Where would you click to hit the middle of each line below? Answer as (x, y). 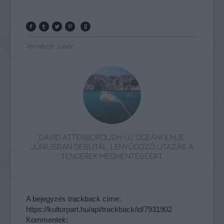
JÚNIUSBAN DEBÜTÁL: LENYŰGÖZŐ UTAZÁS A (112, 146)
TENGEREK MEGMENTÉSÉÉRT (112, 156)
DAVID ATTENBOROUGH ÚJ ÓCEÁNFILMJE (112, 137)
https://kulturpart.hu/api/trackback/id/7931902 (99, 209)
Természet (40, 46)
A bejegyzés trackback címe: (74, 198)
